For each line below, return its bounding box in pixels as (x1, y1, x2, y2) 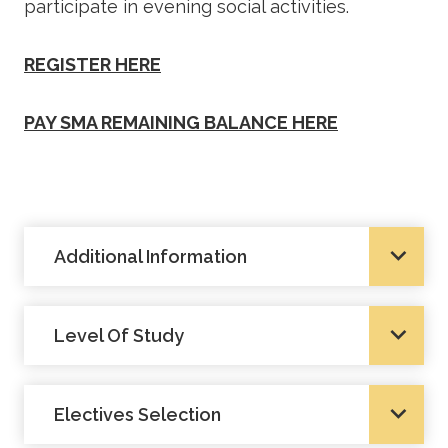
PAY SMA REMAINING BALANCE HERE (24, 111, 338, 133)
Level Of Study (54, 324, 184, 346)
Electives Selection (54, 403, 221, 425)
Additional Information (54, 245, 247, 267)
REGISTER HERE (24, 53, 161, 75)
